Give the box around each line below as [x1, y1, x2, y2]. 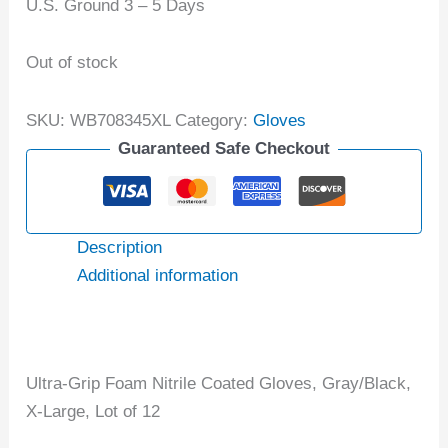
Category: [175, 111, 254, 131]
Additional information [77, 265, 239, 285]
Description [77, 237, 163, 257]
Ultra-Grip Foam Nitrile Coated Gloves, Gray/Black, [26, 374, 412, 394]
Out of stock [26, 53, 119, 73]
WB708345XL [70, 111, 171, 131]
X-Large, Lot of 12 [26, 402, 161, 422]
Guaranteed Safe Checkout [118, 139, 330, 159]
